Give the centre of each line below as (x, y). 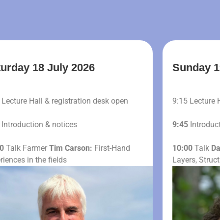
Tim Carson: (71, 148)
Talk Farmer (26, 148)
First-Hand (112, 148)
